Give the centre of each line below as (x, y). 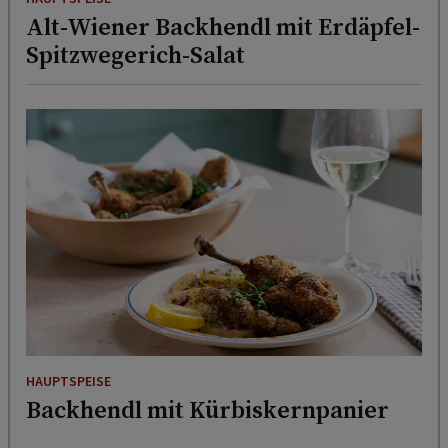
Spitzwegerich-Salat (135, 54)
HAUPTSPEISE (68, 382)
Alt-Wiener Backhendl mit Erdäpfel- (223, 26)
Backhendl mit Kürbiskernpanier (207, 410)
